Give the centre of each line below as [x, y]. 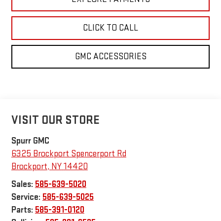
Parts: [23, 210]
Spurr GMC [30, 141]
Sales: [23, 184]
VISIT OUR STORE [55, 120]
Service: [27, 197]
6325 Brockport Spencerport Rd [69, 153]
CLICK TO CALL [110, 28]
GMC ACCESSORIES [110, 56]
